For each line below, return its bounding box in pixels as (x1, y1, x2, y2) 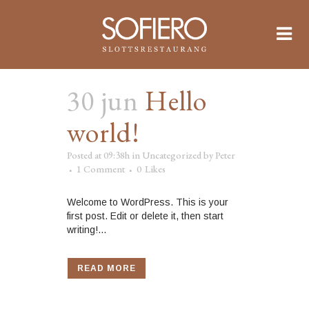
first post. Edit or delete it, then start (67, 210, 223, 221)
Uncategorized (142, 149, 201, 161)
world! (67, 114, 140, 150)
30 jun (67, 83, 139, 119)
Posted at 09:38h (67, 149, 130, 161)
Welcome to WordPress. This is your (67, 197, 228, 208)
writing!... (67, 224, 106, 235)
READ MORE (77, 263, 136, 273)
